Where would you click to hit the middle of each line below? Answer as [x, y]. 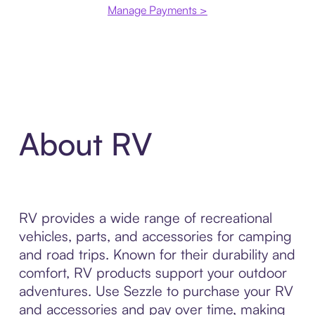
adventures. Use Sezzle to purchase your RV [156, 290]
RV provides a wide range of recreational [145, 217]
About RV [85, 143]
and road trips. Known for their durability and [157, 254]
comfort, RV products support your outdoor [153, 272]
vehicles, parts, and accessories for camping [155, 236]
